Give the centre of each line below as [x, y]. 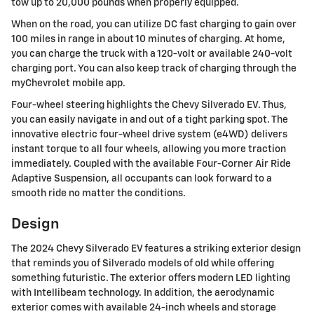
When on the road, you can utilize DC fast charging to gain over [154, 25]
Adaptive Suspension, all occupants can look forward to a [142, 179]
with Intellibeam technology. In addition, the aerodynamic [143, 293]
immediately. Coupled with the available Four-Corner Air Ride [151, 164]
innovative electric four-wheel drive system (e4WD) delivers [149, 135]
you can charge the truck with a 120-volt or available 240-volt [152, 54]
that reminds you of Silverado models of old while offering [143, 263]
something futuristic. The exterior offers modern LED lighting [151, 278]
